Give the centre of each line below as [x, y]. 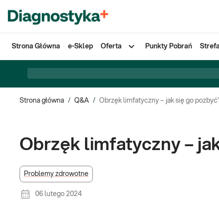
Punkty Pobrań [169, 46]
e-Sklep [80, 46]
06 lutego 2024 [58, 194]
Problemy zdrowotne [56, 174]
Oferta [111, 46]
